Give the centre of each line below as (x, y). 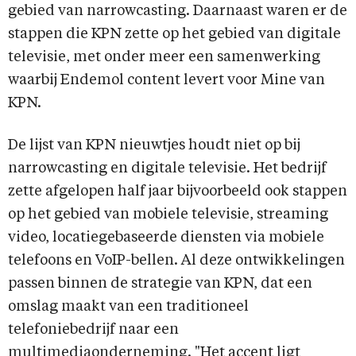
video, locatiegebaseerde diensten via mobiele (166, 238)
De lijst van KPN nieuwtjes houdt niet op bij (154, 146)
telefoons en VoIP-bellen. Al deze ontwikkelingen (176, 261)
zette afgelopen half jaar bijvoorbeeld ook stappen (178, 192)
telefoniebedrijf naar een (93, 330)
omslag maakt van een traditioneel (128, 307)
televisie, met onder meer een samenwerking (164, 58)
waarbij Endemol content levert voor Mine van (166, 81)
